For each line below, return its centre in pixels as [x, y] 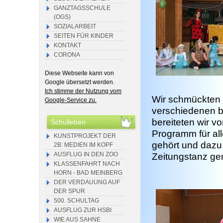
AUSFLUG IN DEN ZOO [86, 154]
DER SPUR [69, 191]
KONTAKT [67, 45]
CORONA [67, 55]
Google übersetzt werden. [80, 82]
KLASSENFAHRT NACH [87, 164]
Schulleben [68, 122]
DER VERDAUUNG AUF [87, 182]
